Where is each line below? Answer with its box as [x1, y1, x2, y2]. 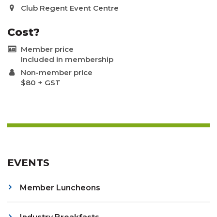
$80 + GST [21, 77, 61, 87]
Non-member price [21, 67, 93, 77]
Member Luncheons [20, 183, 100, 192]
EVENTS [7, 156, 49, 169]
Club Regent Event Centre [21, 3, 119, 13]
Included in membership [21, 54, 113, 64]
